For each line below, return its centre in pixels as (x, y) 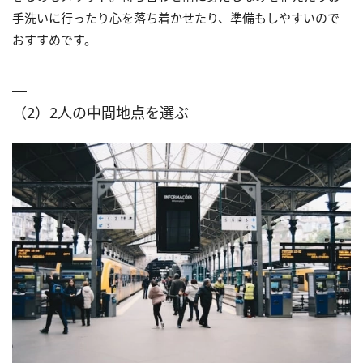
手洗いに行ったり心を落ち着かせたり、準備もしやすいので (176, 17)
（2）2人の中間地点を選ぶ (100, 112)
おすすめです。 (54, 39)
